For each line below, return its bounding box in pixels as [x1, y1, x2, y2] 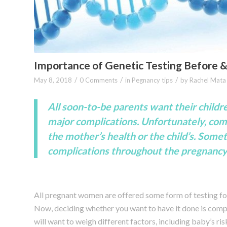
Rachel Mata [190, 76, 226, 85]
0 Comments [80, 76, 118, 85]
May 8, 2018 [34, 76, 72, 85]
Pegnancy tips [132, 76, 173, 85]
